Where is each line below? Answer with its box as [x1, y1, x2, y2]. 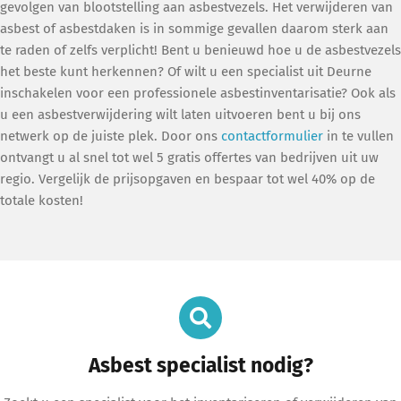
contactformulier [221, 128, 323, 144]
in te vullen [323, 128, 394, 144]
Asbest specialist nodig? [88, 354, 313, 378]
